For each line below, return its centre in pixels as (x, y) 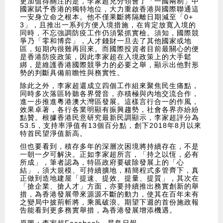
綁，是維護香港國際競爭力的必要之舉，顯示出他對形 (110, 65)
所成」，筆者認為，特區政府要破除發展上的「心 (102, 163)
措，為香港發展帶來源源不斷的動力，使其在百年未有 (110, 194)
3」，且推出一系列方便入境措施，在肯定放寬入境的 (108, 25)
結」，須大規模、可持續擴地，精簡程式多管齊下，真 (110, 170)
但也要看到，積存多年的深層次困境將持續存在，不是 (110, 147)
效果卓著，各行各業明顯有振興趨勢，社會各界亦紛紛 (110, 110)
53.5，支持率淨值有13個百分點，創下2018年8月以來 (111, 126)
